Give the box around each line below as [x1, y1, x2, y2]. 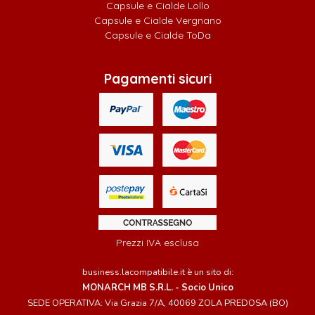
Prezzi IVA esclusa [116, 236, 199, 250]
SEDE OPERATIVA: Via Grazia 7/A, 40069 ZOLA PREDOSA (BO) [27, 297, 288, 310]
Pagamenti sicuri [103, 70, 212, 88]
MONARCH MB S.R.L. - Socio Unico [82, 281, 233, 295]
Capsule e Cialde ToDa [104, 29, 211, 42]
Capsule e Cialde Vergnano [94, 14, 221, 27]
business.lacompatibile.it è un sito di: [82, 266, 233, 279]
